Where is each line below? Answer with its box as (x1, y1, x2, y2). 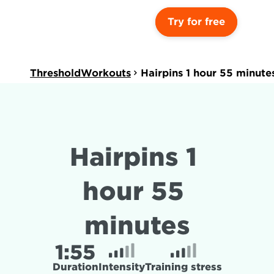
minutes (84, 211, 190, 240)
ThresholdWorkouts (30, 67, 131, 79)
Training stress (144, 261, 222, 273)
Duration (52, 261, 98, 273)
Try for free (168, 16, 225, 28)
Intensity (98, 261, 145, 273)
